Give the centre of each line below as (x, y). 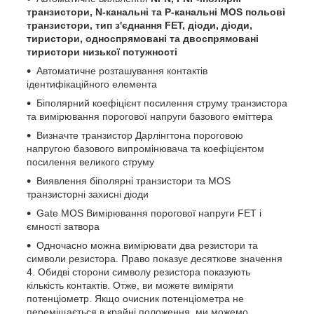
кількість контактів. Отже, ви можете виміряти (130, 285)
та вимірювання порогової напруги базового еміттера (150, 116)
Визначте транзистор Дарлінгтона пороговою (140, 135)
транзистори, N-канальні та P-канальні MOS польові (156, 12)
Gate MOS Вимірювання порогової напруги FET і (149, 213)
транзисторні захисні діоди (88, 194)
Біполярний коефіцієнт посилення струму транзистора (162, 103)
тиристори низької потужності (102, 52)
